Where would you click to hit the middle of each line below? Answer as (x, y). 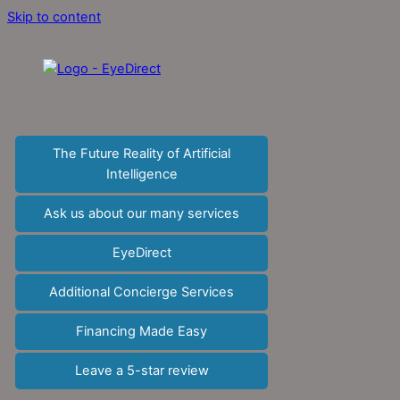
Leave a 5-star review (142, 370)
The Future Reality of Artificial (142, 153)
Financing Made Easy (142, 331)
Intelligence (142, 174)
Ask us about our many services (142, 213)
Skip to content (54, 17)
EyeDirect (142, 252)
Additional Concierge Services (142, 292)
